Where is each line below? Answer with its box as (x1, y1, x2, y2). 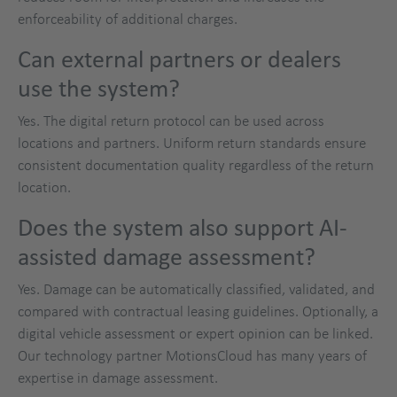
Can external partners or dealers (18, 46, 341, 73)
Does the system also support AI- (18, 214, 347, 241)
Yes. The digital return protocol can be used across (18, 112, 324, 130)
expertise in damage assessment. (18, 369, 218, 387)
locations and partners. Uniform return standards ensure (18, 134, 366, 152)
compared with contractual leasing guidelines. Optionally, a (18, 302, 378, 321)
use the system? (18, 75, 180, 102)
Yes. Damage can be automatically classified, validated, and (18, 280, 375, 299)
